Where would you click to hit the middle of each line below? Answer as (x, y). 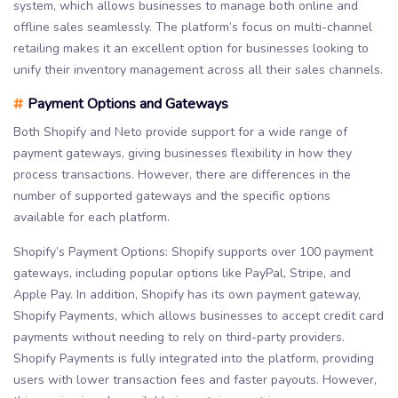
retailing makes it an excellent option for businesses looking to (191, 49)
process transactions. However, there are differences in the (182, 175)
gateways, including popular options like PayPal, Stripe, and (182, 274)
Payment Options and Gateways (126, 104)
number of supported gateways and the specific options (172, 196)
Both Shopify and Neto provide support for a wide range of (180, 132)
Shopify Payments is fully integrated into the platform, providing (194, 359)
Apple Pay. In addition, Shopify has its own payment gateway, (187, 295)
